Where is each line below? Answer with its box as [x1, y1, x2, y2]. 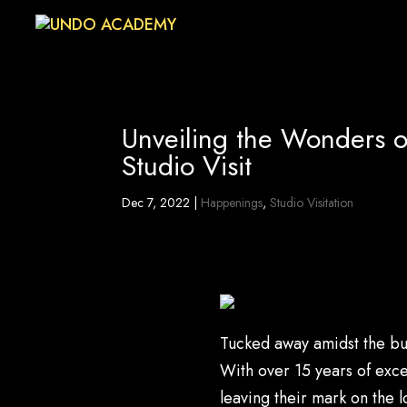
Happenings [201, 194, 263, 212]
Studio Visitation [270, 194, 354, 212]
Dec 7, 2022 [122, 194, 191, 212]
